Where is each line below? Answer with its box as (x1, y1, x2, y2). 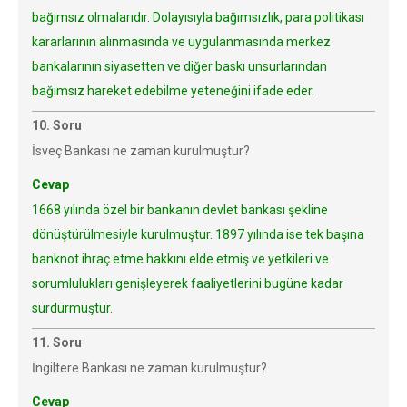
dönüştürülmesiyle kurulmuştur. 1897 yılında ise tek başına (32, 227, 364, 242)
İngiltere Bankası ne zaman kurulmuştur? (32, 361, 267, 375)
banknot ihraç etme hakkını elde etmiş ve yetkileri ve (32, 252, 329, 266)
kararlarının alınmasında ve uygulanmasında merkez (32, 35, 331, 49)
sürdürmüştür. (32, 301, 113, 315)
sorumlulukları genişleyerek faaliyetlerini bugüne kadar (32, 276, 343, 291)
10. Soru (32, 118, 82, 133)
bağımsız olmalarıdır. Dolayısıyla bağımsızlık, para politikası (32, 10, 364, 25)
